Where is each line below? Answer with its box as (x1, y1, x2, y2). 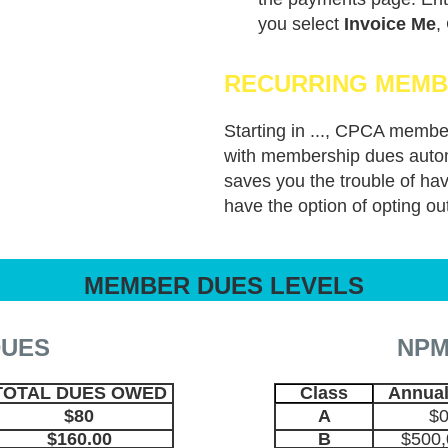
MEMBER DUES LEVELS (84, 272, 364, 299)
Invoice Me (344, 14, 436, 34)
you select (258, 14, 344, 34)
